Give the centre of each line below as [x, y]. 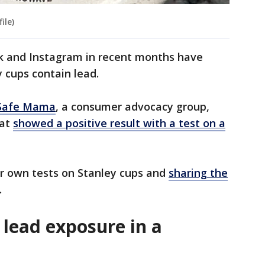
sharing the [198, 173]
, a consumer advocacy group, [132, 107]
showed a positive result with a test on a [119, 123]
